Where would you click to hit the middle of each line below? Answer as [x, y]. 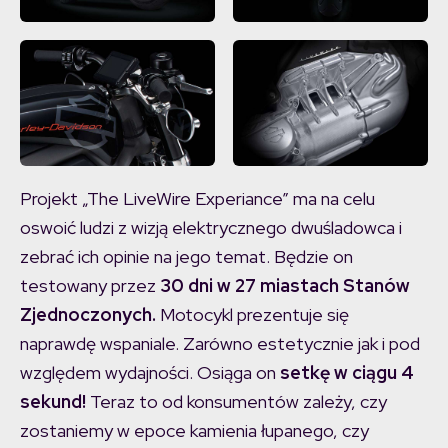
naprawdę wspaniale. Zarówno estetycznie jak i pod [220, 344]
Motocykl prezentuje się [254, 315]
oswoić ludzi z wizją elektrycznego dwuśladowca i [211, 228]
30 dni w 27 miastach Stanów [285, 286]
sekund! [55, 402]
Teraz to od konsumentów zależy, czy [238, 402]
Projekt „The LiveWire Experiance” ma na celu [197, 199]
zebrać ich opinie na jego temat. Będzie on [186, 257]
